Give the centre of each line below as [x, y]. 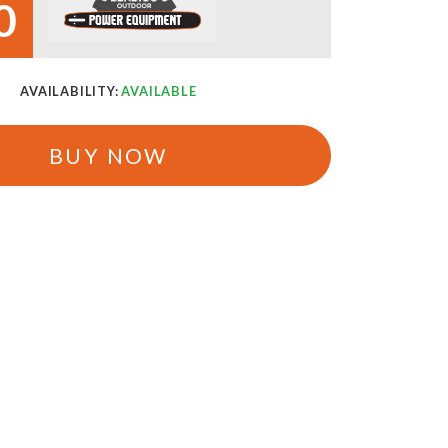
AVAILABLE [159, 90]
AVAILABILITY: [71, 90]
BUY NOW [108, 155]
